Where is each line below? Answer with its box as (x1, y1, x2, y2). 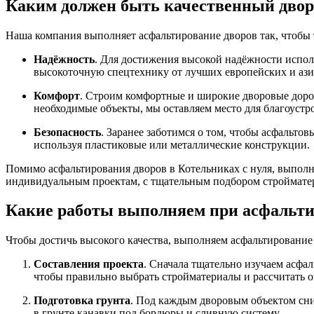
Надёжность (34, 53, 95, 65)
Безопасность (34, 125, 101, 138)
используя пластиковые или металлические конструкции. (34, 138, 310, 151)
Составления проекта (34, 258, 144, 271)
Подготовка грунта (34, 294, 130, 307)
